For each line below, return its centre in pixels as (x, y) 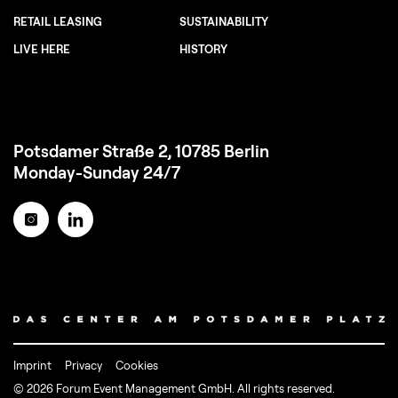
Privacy (84, 366)
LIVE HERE (42, 49)
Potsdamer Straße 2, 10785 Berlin (141, 151)
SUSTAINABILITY (223, 22)
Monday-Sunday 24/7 (97, 173)
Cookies (137, 366)
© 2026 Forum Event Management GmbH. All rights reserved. (174, 389)
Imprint (32, 366)
